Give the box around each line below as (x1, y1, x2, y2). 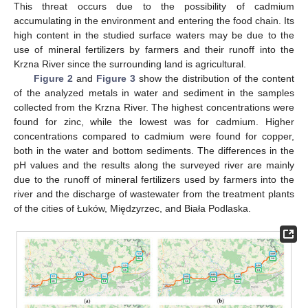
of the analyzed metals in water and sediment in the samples (14, 87, 294, 98)
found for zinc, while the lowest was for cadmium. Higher (14, 115, 294, 127)
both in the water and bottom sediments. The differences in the (14, 144, 294, 156)
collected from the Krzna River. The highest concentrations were (14, 101, 294, 113)
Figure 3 (96, 72, 135, 84)
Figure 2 (33, 72, 73, 84)
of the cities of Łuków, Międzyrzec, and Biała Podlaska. (14, 202, 251, 214)
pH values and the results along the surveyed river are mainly (14, 159, 294, 170)
